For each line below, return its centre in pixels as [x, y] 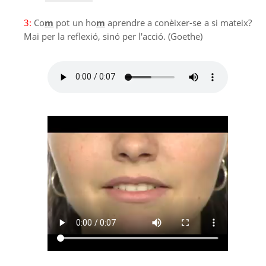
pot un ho [75, 23]
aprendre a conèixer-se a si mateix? [178, 23]
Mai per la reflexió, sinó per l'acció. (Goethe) [113, 37]
